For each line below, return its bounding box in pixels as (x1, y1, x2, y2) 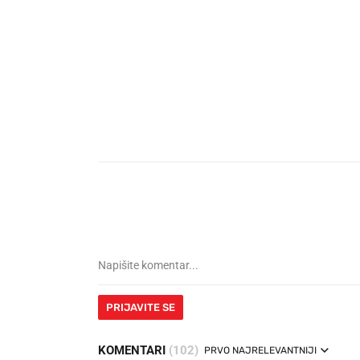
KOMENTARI (98, 343, 169, 358)
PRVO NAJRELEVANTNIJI (204, 345, 317, 357)
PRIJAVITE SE (106, 301, 175, 314)
